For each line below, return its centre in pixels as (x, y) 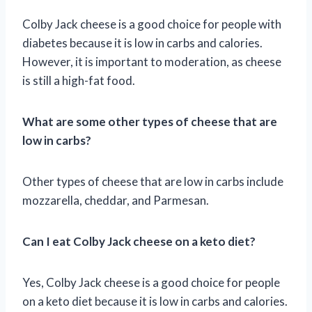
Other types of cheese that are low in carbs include (153, 181)
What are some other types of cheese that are (150, 121)
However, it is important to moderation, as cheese (152, 61)
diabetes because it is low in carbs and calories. (142, 42)
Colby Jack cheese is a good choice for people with (152, 24)
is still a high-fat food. (79, 80)
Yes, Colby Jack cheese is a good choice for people (151, 282)
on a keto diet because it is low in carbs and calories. (155, 301)
